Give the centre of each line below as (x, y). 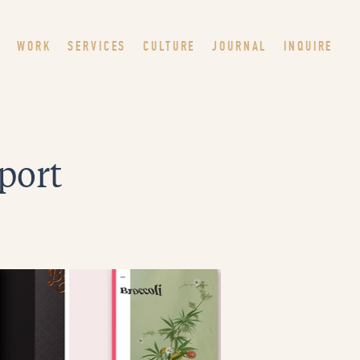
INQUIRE (309, 46)
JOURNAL (239, 46)
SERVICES (97, 46)
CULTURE (169, 46)
